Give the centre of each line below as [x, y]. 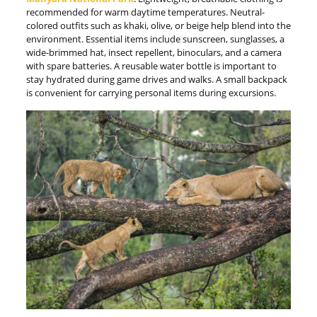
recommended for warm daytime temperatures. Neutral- [145, 12]
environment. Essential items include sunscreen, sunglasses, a [155, 39]
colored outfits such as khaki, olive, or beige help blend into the [158, 25]
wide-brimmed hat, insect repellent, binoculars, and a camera [154, 52]
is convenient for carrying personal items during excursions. [151, 93]
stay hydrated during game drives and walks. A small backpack [156, 79]
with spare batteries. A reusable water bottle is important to [151, 66]
